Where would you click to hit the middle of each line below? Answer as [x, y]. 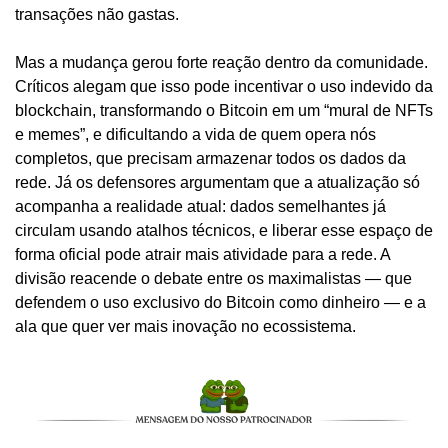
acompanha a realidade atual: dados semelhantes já [200, 207]
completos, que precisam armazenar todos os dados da [210, 159]
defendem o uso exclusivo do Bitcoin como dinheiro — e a [220, 303]
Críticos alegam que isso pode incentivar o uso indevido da [224, 87]
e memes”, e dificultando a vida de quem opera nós [195, 135]
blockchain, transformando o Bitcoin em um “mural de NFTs [224, 111]
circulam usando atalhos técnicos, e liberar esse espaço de [224, 231]
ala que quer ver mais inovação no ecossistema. [185, 327]
